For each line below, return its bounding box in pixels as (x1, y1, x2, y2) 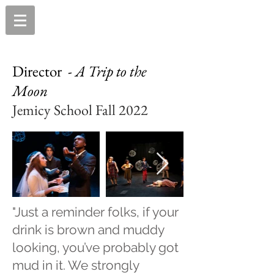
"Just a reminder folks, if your (12, 204, 179, 220)
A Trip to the (75, 61, 147, 81)
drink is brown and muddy (12, 222, 164, 237)
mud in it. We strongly (12, 257, 139, 273)
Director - (12, 61, 75, 81)
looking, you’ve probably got (12, 240, 179, 255)
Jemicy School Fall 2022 (12, 100, 151, 119)
